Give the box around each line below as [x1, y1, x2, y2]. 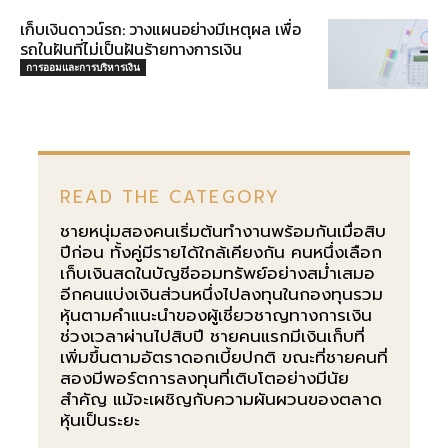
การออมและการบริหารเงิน [26, 59, 140, 74]
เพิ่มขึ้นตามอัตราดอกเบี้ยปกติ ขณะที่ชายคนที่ [60, 343, 388, 370]
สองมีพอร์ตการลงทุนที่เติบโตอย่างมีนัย [60, 364, 349, 391]
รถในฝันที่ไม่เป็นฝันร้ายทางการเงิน [20, 36, 242, 61]
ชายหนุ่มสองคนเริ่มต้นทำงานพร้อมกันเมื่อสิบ [60, 217, 386, 244]
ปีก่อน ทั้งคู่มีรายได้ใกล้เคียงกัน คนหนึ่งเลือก [60, 238, 382, 265]
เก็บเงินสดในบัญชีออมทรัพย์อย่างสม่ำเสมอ [60, 259, 375, 286]
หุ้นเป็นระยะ [60, 406, 140, 433]
